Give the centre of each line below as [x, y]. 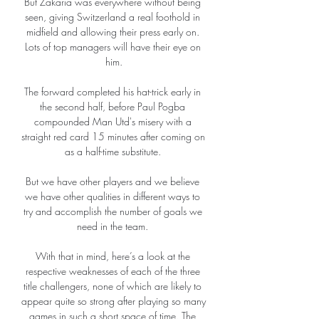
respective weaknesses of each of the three [113, 271]
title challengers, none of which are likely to [113, 286]
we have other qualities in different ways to [113, 197]
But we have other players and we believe [113, 182]
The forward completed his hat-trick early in [113, 92]
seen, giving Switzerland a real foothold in [113, 17]
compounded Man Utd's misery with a [113, 122]
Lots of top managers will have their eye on [113, 47]
